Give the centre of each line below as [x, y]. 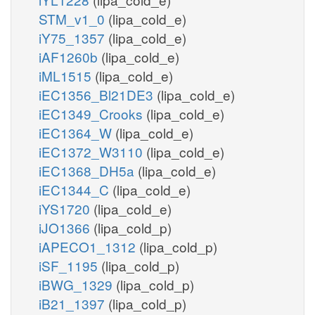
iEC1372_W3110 [92, 151]
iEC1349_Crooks [92, 113]
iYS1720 [66, 208]
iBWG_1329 [77, 284]
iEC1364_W [77, 132]
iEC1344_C [76, 189]
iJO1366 [66, 227]
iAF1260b [70, 56]
